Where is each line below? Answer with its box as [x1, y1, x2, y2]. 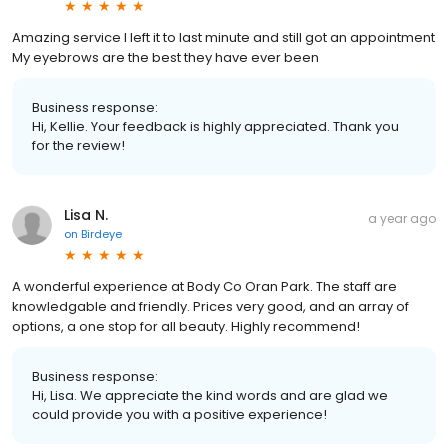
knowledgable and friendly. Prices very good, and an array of [12, 296, 409, 316]
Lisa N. [64, 204, 108, 225]
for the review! [32, 135, 125, 155]
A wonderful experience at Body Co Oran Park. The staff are [12, 276, 397, 296]
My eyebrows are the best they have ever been [12, 47, 319, 67]
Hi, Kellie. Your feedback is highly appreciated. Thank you [32, 116, 399, 136]
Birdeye [81, 225, 122, 242]
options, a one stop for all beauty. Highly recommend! [12, 316, 360, 336]
